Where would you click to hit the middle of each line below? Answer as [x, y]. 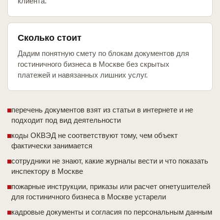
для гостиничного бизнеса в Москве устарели [89, 197]
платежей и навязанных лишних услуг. [83, 75]
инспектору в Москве [47, 171]
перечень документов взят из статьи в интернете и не [102, 110]
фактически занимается [52, 146]
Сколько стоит [50, 38]
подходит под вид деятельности [66, 120]
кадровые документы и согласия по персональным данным [112, 212]
